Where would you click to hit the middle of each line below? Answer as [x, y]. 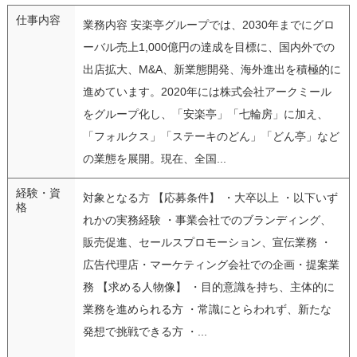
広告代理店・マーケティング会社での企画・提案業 [211, 264]
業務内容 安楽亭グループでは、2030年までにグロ [208, 24]
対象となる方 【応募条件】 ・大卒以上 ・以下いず [210, 197]
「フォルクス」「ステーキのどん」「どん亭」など [211, 136]
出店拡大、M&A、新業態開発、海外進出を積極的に [212, 69]
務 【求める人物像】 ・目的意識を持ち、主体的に [208, 286]
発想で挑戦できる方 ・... [145, 331]
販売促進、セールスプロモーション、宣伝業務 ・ [207, 242]
